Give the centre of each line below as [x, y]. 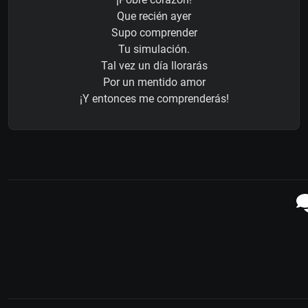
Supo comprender [154, 33]
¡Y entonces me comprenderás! [154, 99]
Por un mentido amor [154, 82]
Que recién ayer [154, 16]
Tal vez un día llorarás [154, 66]
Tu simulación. [154, 49]
